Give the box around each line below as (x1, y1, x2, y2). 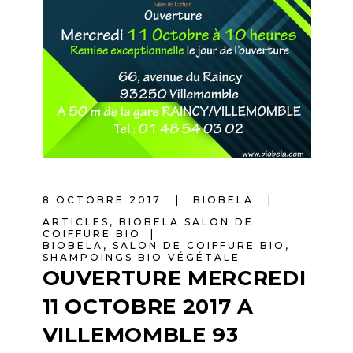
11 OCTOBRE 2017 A (42, 293, 254, 319)
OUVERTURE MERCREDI (42, 265, 307, 291)
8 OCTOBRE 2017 (42, 193, 166, 206)
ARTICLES (42, 215, 110, 228)
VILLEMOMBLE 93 (42, 321, 239, 347)
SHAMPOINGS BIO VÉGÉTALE (42, 251, 240, 263)
